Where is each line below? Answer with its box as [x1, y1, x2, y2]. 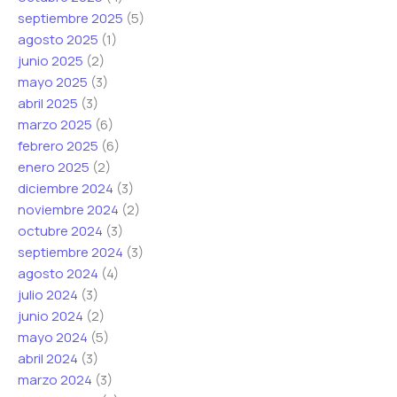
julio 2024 [18, 284, 78, 304]
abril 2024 [18, 348, 78, 368]
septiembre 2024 [18, 242, 123, 261]
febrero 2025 [18, 136, 98, 155]
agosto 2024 [18, 263, 98, 283]
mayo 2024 [18, 327, 88, 346]
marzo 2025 [18, 114, 92, 134]
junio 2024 [18, 306, 83, 325]
